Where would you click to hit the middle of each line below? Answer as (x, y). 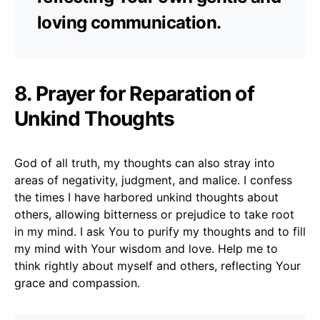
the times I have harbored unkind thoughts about (146, 197)
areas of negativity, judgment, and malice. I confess (153, 180)
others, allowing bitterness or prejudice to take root (154, 214)
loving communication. (129, 22)
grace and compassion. (77, 282)
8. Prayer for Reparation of (135, 93)
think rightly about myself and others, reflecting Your (157, 265)
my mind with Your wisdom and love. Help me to (146, 248)
